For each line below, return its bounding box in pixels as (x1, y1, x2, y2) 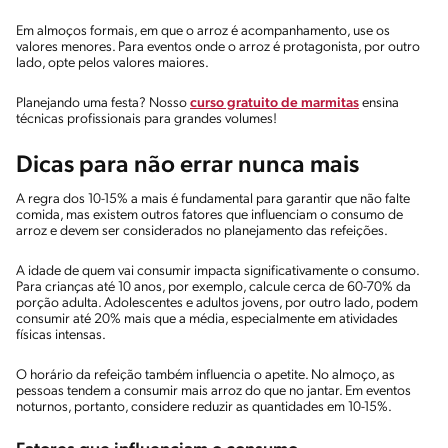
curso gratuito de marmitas (190, 95, 359, 111)
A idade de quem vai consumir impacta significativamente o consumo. (16, 263, 419, 279)
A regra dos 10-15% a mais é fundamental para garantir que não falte (16, 191, 410, 207)
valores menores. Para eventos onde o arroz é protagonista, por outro (16, 39, 420, 55)
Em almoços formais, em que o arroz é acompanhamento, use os (16, 23, 390, 39)
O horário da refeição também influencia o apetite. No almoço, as (16, 367, 395, 383)
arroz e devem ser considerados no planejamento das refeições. (16, 223, 388, 239)
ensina (359, 95, 399, 111)
